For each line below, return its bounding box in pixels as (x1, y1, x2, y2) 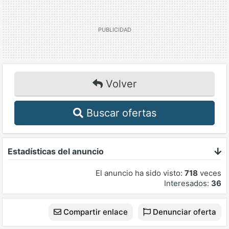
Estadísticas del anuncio (8, 146, 104, 157)
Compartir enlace (61, 207, 128, 217)
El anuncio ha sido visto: (96, 168, 185, 178)
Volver (103, 78, 136, 90)
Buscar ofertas (83, 107, 156, 120)
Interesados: (164, 178, 211, 189)
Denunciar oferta (151, 207, 216, 217)
